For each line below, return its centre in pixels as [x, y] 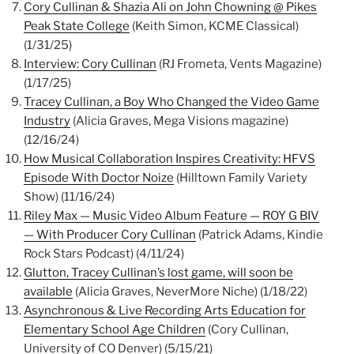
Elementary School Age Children [115, 330]
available [48, 292]
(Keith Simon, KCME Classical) [214, 26]
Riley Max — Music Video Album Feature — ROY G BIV [171, 216]
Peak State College [77, 26]
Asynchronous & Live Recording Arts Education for [165, 311]
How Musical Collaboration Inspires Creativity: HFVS [169, 159]
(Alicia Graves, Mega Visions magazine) [179, 121]
